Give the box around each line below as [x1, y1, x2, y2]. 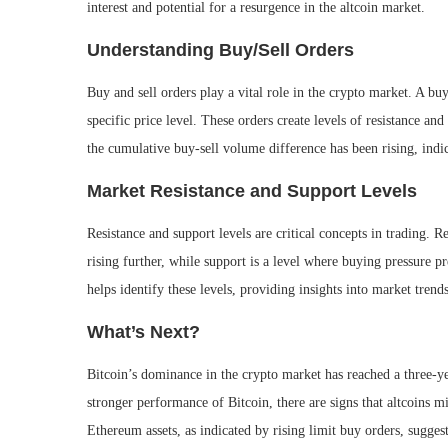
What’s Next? [87, 322, 200, 342]
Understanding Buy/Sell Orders [87, 40, 354, 60]
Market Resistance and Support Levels [87, 181, 417, 201]
